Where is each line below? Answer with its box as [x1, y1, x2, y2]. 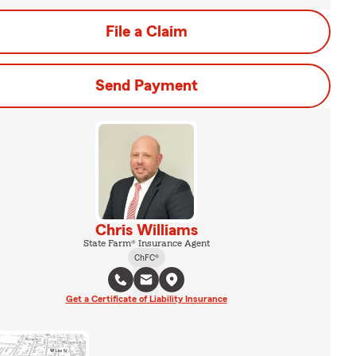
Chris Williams [95, 222, 198, 238]
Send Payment [95, 78, 198, 94]
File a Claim [105, 24, 188, 40]
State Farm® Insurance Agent [83, 238, 210, 248]
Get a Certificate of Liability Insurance [65, 294, 227, 304]
